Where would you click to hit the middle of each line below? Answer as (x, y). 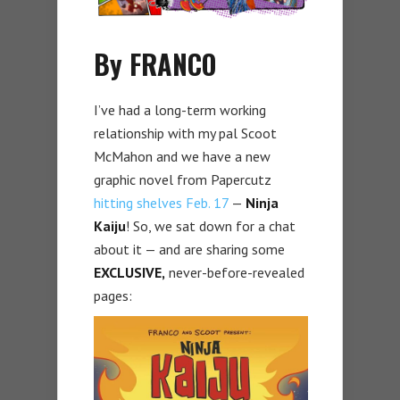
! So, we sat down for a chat (211, 226)
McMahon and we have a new (182, 157)
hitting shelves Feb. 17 (161, 203)
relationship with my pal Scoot (185, 133)
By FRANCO (155, 64)
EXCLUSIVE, (129, 273)
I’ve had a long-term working (180, 110)
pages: (113, 296)
